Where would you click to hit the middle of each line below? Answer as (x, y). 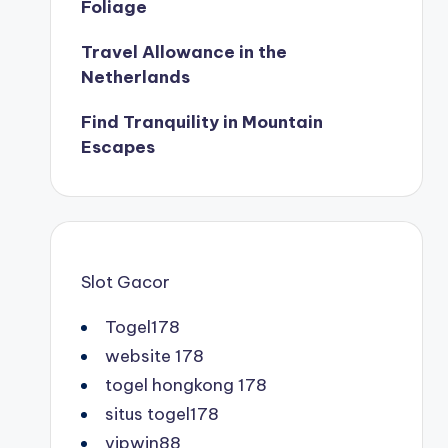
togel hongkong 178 (186, 385)
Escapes (118, 147)
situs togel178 (162, 414)
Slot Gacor (125, 282)
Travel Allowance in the (184, 52)
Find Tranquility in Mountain (202, 122)
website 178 (154, 356)
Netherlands (135, 77)
